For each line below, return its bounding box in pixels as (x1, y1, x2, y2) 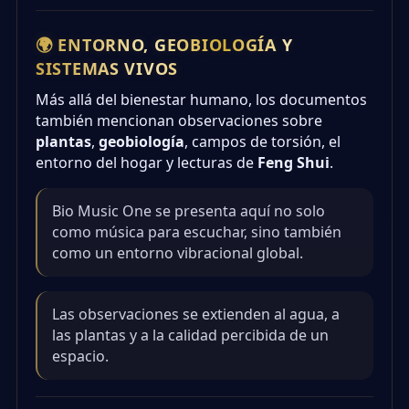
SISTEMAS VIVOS (36, 57, 179, 79)
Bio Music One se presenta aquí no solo (52, 200, 325, 221)
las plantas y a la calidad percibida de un (52, 324, 329, 345)
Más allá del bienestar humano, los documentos (36, 89, 367, 110)
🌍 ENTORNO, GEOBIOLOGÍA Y (36, 33, 293, 56)
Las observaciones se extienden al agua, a (52, 303, 340, 324)
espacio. (52, 345, 109, 366)
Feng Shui (257, 152, 330, 173)
